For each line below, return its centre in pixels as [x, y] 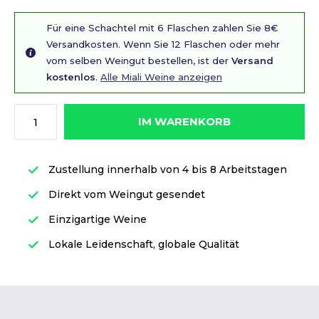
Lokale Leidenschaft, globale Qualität [142, 244]
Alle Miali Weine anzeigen [161, 77]
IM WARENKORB [184, 121]
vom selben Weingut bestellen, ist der [139, 61]
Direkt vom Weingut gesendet [125, 194]
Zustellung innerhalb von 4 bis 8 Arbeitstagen [166, 169]
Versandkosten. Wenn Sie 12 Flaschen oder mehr [163, 44]
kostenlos [71, 77]
